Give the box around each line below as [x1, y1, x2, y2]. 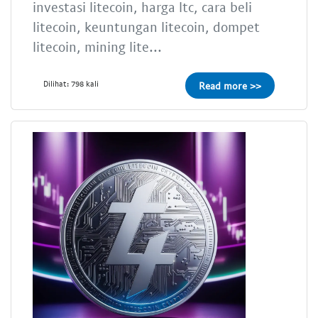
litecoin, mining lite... [33, 38, 162, 55]
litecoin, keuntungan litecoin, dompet [33, 18, 260, 35]
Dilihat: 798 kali [43, 78, 99, 88]
